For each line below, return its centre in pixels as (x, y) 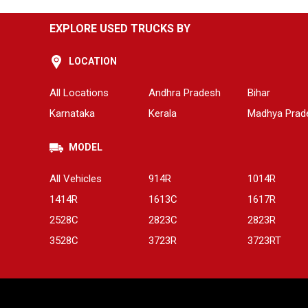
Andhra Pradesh (185, 93)
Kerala (163, 114)
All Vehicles (76, 179)
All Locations (79, 93)
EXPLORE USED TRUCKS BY (120, 29)
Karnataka (72, 114)
